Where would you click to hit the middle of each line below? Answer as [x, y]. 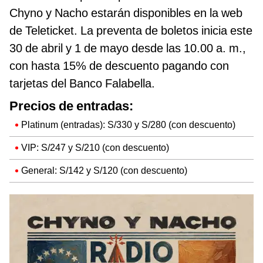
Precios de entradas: [71, 106]
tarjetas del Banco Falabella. [82, 83]
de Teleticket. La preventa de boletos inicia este [131, 30]
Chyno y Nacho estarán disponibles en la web [126, 13]
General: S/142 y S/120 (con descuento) [104, 170]
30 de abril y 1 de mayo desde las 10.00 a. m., [128, 48]
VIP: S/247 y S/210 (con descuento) [95, 147]
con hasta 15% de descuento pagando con [119, 65]
